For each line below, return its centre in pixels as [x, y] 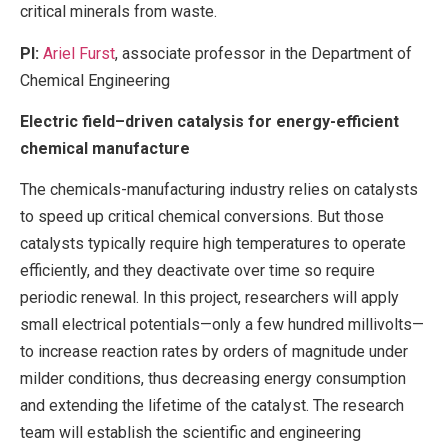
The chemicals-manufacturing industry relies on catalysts [219, 190]
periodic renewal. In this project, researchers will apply [209, 298]
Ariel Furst [79, 53]
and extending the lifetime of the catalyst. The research [212, 406]
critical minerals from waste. [118, 12]
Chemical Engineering [95, 80]
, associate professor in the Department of [263, 53]
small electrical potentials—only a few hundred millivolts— [222, 325]
